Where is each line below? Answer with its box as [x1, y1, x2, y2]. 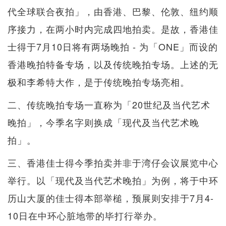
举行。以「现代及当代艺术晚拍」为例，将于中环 [8, 174, 218, 187]
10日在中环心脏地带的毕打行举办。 [8, 209, 162, 222]
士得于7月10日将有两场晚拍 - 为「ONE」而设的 [8, 40, 218, 53]
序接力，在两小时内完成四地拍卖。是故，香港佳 [8, 22, 218, 36]
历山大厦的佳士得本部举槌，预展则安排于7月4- [8, 191, 214, 205]
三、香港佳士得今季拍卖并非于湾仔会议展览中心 [8, 156, 218, 169]
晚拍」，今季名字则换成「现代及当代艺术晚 [8, 116, 199, 129]
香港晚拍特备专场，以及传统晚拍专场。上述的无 [8, 58, 218, 71]
